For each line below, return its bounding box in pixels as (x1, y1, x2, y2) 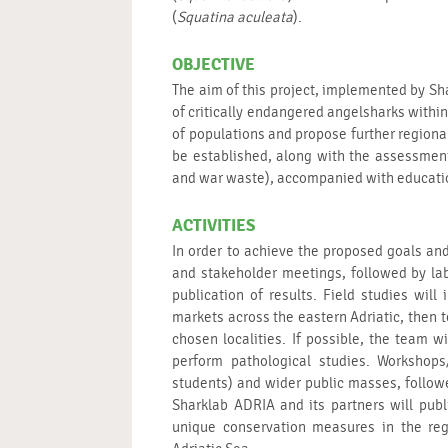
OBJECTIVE (172, 54, 256, 76)
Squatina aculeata (177, 9, 294, 27)
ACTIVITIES (172, 215, 256, 237)
